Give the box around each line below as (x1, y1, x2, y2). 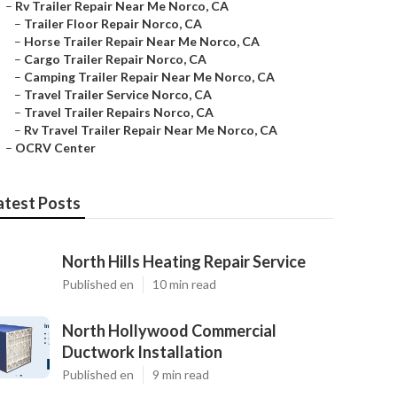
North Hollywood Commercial (62, 321, 276, 340)
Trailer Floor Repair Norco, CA (24, 16, 202, 31)
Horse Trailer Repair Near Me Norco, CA (24, 34, 260, 49)
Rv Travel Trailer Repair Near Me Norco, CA (24, 122, 277, 137)
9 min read (152, 367, 209, 382)
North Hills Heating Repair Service (62, 252, 306, 271)
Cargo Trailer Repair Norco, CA (24, 51, 206, 66)
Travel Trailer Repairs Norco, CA (24, 105, 214, 120)
